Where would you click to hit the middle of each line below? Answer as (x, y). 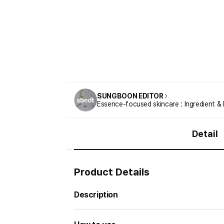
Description (96, 195)
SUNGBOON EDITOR (130, 96)
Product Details (112, 172)
